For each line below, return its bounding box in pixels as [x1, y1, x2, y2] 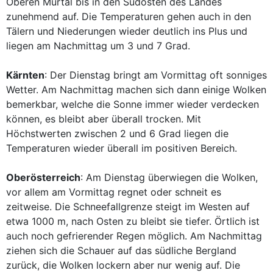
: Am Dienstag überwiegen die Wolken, [80, 171, 258, 183]
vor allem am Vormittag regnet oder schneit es [6, 186, 221, 198]
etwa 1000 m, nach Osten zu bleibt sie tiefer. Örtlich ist [6, 215, 260, 227]
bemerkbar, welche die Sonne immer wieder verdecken [6, 98, 259, 110]
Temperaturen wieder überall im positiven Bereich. [6, 142, 237, 154]
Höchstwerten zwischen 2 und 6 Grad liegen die [6, 127, 229, 140]
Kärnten [6, 69, 44, 81]
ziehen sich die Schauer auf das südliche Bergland [6, 244, 236, 257]
